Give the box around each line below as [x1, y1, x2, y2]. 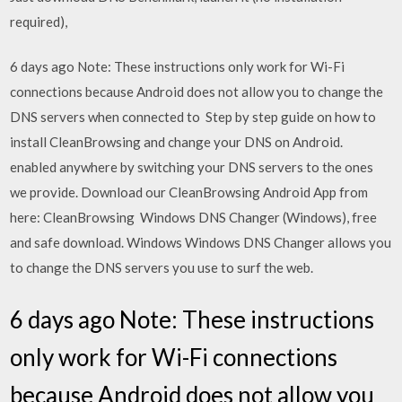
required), [10, 13, 71, 30]
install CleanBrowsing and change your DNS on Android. [10, 134, 344, 150]
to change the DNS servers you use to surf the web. [10, 259, 314, 275]
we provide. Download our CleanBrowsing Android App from [10, 184, 369, 200]
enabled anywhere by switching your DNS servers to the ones [10, 159, 374, 175]
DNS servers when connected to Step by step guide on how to [10, 109, 377, 125]
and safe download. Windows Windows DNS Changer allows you [10, 234, 392, 250]
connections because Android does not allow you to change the [10, 83, 384, 100]
